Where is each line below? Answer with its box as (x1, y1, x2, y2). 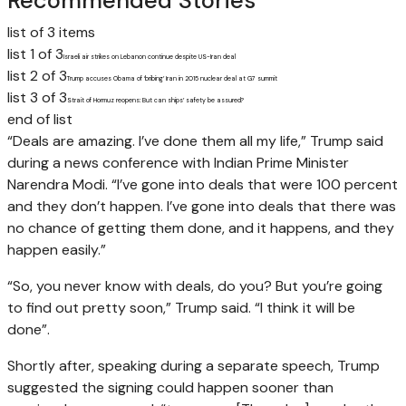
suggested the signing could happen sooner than (7, 377, 333, 397)
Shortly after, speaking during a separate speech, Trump (7, 355, 380, 375)
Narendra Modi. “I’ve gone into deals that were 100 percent (7, 174, 398, 194)
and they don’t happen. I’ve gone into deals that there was (7, 196, 396, 216)
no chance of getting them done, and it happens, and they (7, 217, 394, 237)
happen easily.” (7, 239, 106, 259)
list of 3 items (7, 22, 95, 42)
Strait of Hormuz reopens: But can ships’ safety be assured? (67, 95, 244, 104)
